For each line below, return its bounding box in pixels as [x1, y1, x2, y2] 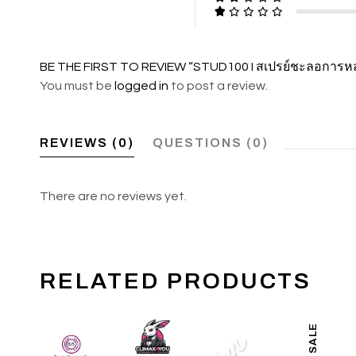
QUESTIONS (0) [153, 136, 269, 150]
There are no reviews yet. [40, 190, 188, 203]
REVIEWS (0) [40, 136, 135, 150]
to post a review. [168, 79, 269, 93]
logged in [114, 79, 169, 93]
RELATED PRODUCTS [40, 269, 312, 294]
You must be [40, 79, 115, 93]
